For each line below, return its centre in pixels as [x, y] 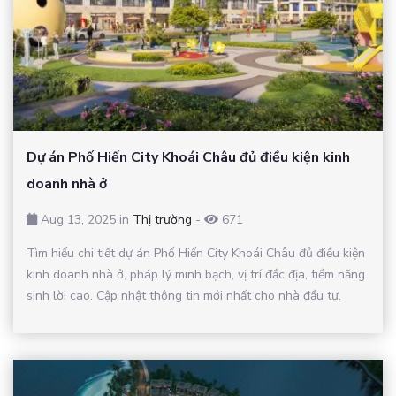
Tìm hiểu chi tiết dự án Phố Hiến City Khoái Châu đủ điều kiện [196, 253]
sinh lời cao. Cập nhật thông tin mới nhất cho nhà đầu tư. [184, 295]
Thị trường [162, 219]
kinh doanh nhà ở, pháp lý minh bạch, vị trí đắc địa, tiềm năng [196, 274]
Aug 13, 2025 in [85, 219]
